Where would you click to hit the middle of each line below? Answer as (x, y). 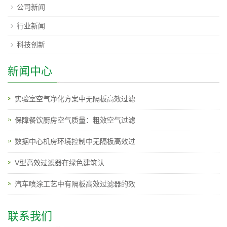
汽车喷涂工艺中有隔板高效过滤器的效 (75, 184)
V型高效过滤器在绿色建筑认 (60, 163)
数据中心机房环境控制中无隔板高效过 (75, 142)
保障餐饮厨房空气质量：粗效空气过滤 (75, 120)
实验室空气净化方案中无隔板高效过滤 (75, 99)
